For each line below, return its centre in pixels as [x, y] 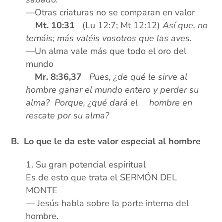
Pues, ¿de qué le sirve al [139, 77]
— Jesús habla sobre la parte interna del [108, 203]
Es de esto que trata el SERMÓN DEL [102, 178]
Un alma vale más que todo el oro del [111, 51]
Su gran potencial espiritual [91, 165]
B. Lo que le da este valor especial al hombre [106, 141]
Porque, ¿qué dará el [98, 103]
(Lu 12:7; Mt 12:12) [119, 26]
